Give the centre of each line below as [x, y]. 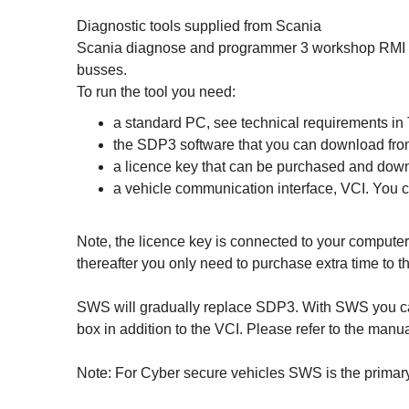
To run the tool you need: [156, 92]
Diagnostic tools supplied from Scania [199, 26]
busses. [102, 70]
